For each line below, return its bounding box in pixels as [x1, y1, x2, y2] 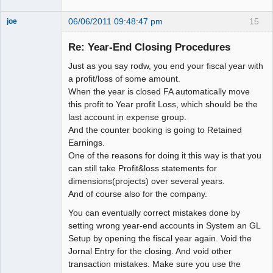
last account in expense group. [68, 112, 186, 122]
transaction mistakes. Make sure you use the [68, 259, 241, 269]
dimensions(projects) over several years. [68, 175, 225, 186]
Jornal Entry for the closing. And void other [68, 246, 232, 257]
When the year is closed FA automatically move [68, 86, 250, 96]
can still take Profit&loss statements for [68, 163, 217, 173]
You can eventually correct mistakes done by [68, 208, 240, 218]
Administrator [7, 28, 51, 37]
